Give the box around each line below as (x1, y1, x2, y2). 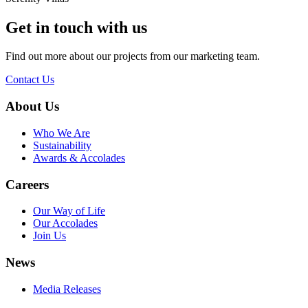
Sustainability (33, 139, 91, 151)
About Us (5, 99, 59, 114)
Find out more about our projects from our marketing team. (5, 50, 260, 63)
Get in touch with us (5, 18, 147, 36)
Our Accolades (33, 217, 98, 230)
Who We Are (33, 126, 90, 139)
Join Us (33, 230, 66, 242)
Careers (5, 177, 49, 192)
